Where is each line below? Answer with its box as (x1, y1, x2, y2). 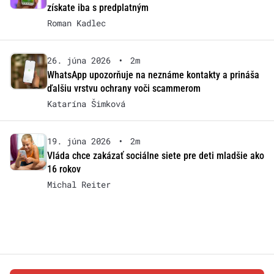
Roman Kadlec (46, 17, 106, 29)
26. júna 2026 (46, 54, 111, 67)
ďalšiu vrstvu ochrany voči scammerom (46, 83, 201, 95)
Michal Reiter (46, 179, 111, 191)
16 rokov (46, 163, 81, 176)
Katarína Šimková (46, 98, 125, 110)
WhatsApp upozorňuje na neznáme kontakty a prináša (46, 69, 259, 81)
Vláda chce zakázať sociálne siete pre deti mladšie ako (46, 150, 264, 162)
